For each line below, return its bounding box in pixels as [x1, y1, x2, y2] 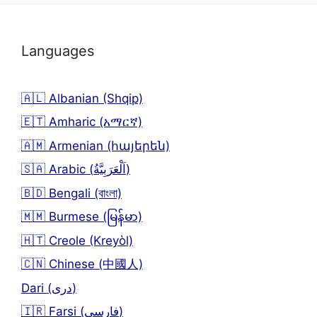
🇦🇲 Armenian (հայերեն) [21, 138, 170, 153]
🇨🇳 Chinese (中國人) [21, 257, 143, 272]
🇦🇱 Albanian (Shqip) [21, 91, 143, 105]
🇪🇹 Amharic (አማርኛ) [21, 115, 142, 129]
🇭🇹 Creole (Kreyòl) [21, 233, 133, 248]
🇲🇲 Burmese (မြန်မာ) [21, 209, 142, 224]
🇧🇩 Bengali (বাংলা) [21, 185, 122, 200]
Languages [21, 42, 94, 59]
